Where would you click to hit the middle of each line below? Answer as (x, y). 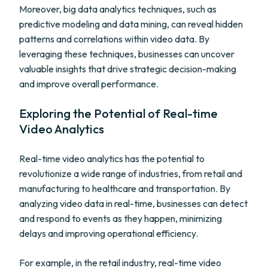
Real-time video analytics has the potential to (112, 159)
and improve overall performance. (89, 84)
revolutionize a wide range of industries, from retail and (131, 173)
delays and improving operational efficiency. (109, 233)
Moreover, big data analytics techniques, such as (118, 9)
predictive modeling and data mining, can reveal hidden (131, 24)
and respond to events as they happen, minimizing (121, 218)
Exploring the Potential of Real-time (118, 113)
